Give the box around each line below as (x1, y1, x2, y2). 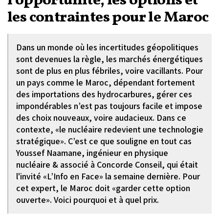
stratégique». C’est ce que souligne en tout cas (16, 135, 192, 147)
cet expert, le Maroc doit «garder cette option (16, 182, 190, 194)
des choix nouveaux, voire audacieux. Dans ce (16, 112, 186, 123)
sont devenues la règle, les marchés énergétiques (16, 53, 203, 65)
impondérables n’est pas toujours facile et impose (16, 100, 202, 111)
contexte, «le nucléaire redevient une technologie (16, 124, 203, 135)
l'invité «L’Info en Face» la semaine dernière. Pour (16, 171, 200, 182)
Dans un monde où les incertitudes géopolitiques (16, 42, 198, 53)
